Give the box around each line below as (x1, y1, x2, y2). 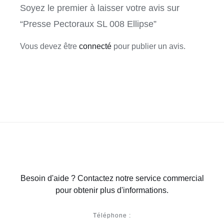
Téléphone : (93, 211, 131, 219)
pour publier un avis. (111, 41, 185, 50)
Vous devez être (19, 41, 79, 50)
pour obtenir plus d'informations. (55, 185, 168, 194)
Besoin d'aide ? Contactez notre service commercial (20, 173, 204, 182)
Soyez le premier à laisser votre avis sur (19, 2, 179, 13)
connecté (78, 41, 111, 50)
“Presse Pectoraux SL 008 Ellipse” (19, 18, 156, 29)
